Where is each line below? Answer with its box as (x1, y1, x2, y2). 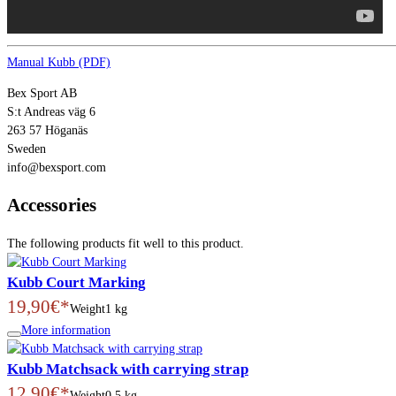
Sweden (7, 141, 46, 156)
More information (21, 324, 110, 338)
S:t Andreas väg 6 (7, 104, 95, 118)
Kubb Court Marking (7, 274, 146, 292)
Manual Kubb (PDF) (7, 55, 110, 69)
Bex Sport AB (7, 86, 77, 100)
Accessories (7, 194, 96, 216)
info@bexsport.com (7, 160, 106, 174)
